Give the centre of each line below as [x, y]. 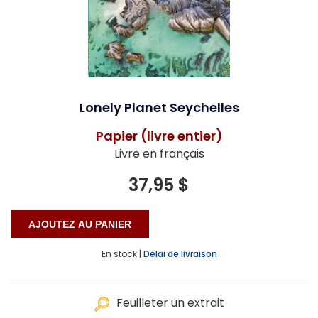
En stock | [121, 254]
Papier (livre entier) [159, 136]
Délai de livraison [180, 254]
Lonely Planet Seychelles [159, 108]
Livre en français [159, 154]
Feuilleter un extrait [170, 303]
